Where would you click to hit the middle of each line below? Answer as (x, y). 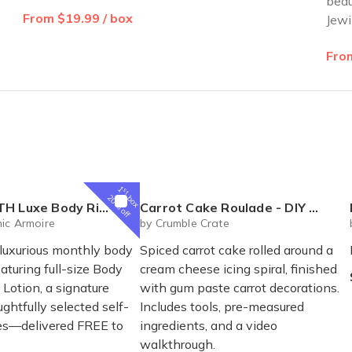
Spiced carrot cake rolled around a (236, 249)
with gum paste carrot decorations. (240, 287)
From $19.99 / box (78, 18)
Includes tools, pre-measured (222, 306)
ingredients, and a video (209, 325)
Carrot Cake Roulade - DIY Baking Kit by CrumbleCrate (225, 207)
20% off (119, 205)
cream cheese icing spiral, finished (238, 268)
